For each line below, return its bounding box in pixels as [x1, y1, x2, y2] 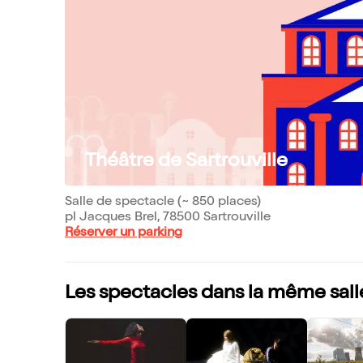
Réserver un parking [65, 227, 182, 240]
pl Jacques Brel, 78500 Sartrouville [65, 211, 271, 224]
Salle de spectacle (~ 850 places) [65, 196, 261, 209]
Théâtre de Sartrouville [85, 152, 288, 172]
